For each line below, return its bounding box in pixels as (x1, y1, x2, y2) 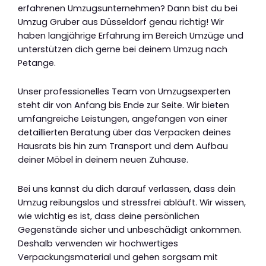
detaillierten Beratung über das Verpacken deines (18, 126, 231, 139)
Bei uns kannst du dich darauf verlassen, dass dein (18, 182, 236, 195)
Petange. (18, 56, 56, 69)
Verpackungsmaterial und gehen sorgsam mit (18, 251, 218, 263)
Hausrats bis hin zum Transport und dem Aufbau (18, 140, 228, 153)
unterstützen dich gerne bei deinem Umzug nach (18, 43, 227, 55)
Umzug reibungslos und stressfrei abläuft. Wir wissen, (18, 196, 246, 208)
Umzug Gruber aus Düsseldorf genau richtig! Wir (18, 15, 224, 28)
